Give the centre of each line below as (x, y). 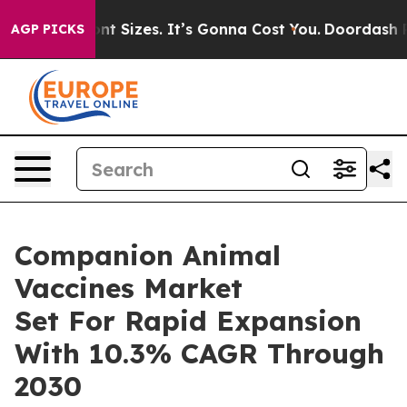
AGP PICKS (48, 29)
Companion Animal (148, 255)
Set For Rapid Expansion (188, 321)
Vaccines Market (129, 288)
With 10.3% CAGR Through (199, 353)
